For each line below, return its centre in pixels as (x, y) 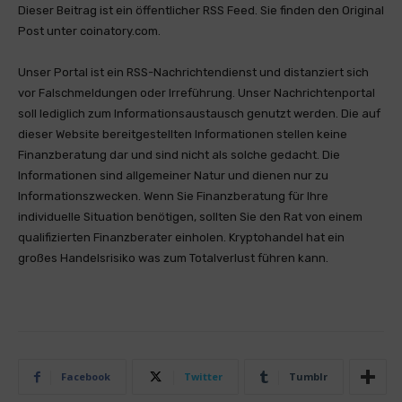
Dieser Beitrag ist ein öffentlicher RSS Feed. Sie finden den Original (201, 10)
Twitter (203, 376)
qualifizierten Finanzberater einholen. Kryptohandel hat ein (181, 237)
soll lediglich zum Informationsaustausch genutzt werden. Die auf (199, 114)
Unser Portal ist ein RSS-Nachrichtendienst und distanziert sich (193, 72)
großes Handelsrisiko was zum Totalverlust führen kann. (173, 258)
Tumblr (308, 376)
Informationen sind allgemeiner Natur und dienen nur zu (173, 175)
